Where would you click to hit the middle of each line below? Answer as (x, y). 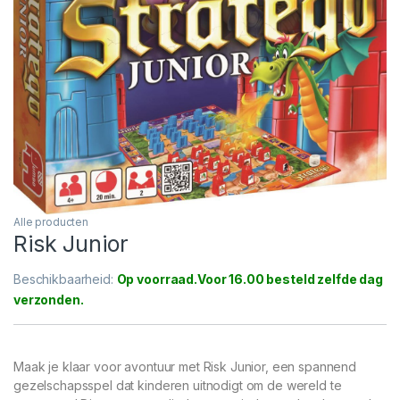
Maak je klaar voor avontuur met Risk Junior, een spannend (185, 366)
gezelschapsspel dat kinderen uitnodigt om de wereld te (178, 385)
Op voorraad (155, 279)
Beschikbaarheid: (65, 279)
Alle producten (51, 221)
